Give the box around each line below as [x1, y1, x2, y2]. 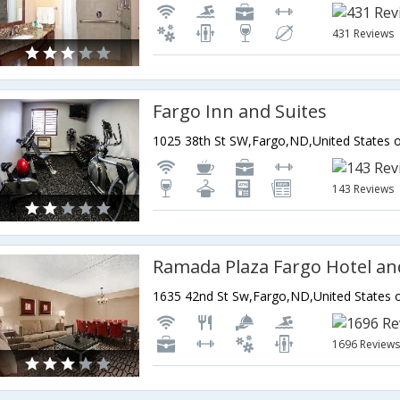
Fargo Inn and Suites [153, 99, 328, 124]
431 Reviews [332, 26, 395, 42]
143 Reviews [332, 181, 395, 197]
